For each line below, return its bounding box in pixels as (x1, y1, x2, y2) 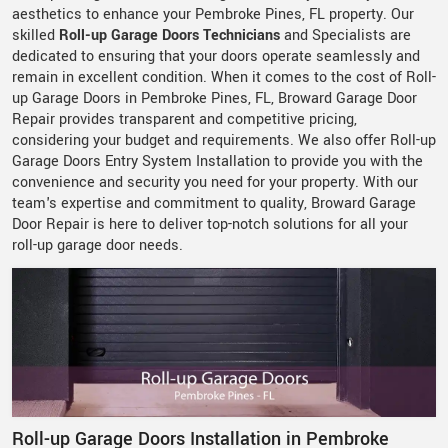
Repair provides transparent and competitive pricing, (12, 109, 357, 130)
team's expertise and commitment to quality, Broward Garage (12, 193, 416, 214)
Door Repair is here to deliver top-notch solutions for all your (12, 214, 408, 235)
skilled (12, 25, 59, 46)
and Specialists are (280, 25, 411, 46)
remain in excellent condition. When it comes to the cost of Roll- (12, 67, 436, 88)
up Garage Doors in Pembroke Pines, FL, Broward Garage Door (12, 88, 417, 109)
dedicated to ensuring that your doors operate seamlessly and (12, 46, 420, 67)
